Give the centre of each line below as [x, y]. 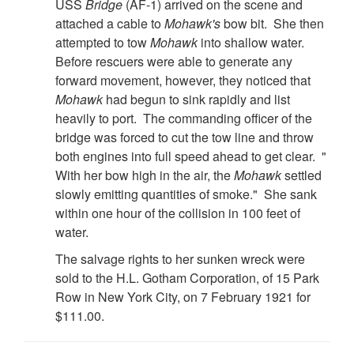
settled [301, 175]
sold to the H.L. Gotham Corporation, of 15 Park [187, 278]
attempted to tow [103, 43]
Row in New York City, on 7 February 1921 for [183, 297]
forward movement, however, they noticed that [183, 81]
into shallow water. [252, 43]
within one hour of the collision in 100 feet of [178, 213]
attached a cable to [110, 24]
